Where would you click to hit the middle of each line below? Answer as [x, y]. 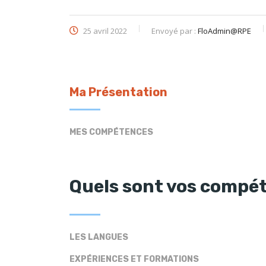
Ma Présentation [118, 92]
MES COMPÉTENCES [111, 132]
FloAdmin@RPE [224, 31]
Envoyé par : [175, 31]
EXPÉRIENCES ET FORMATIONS [134, 259]
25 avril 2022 [104, 31]
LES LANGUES [99, 237]
